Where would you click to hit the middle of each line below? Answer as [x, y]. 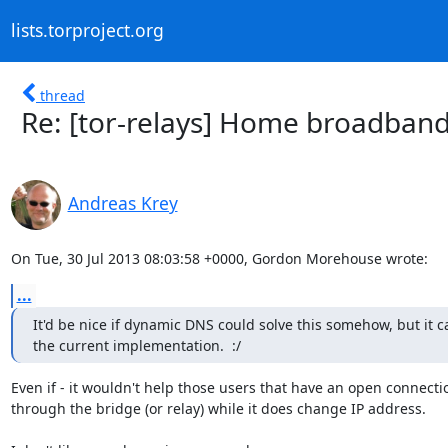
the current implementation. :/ [136, 345]
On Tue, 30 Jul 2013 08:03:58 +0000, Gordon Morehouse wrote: [219, 258]
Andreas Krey [122, 202]
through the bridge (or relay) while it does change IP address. [218, 408]
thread [62, 95]
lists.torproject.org [87, 30]
